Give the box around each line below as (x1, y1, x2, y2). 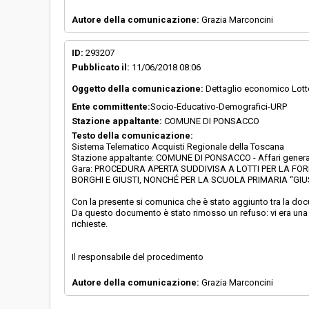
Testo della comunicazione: (72, 130, 193, 141)
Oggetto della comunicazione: (72, 83, 203, 94)
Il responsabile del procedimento (72, 252, 203, 262)
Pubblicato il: (72, 62, 130, 72)
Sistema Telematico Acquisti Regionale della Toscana (72, 141, 284, 152)
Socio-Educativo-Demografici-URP (150, 101, 287, 112)
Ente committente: (72, 101, 150, 112)
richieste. (72, 219, 108, 229)
